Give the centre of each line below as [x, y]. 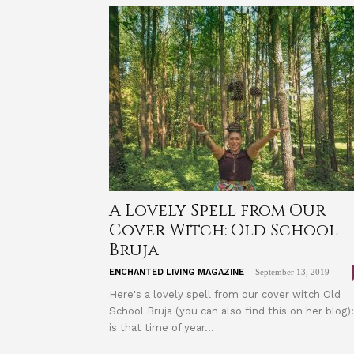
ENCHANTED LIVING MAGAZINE [177, 272]
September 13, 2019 [292, 272]
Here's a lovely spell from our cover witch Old [225, 294]
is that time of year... [162, 328]
